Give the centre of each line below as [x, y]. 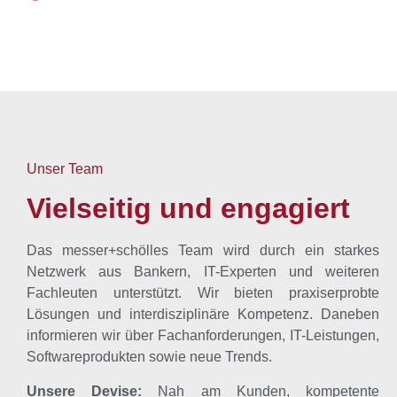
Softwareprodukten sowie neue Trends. [149, 357]
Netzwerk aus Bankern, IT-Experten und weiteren [203, 272]
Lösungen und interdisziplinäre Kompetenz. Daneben [203, 315]
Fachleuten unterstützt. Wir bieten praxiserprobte [203, 293]
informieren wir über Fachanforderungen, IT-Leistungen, [203, 336]
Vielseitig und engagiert [188, 209]
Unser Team [65, 169]
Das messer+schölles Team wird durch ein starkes [203, 251]
